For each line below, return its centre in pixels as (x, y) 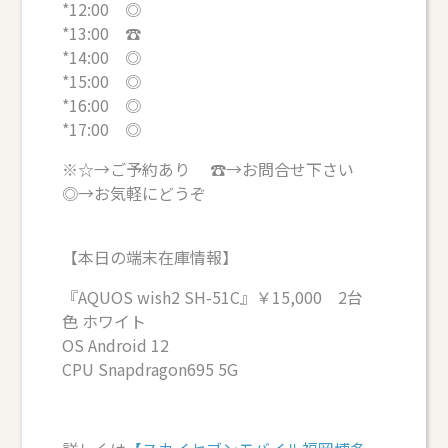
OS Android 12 (116, 344)
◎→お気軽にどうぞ (134, 192)
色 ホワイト (104, 320)
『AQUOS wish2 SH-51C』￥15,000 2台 (213, 296)
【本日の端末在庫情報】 (150, 256)
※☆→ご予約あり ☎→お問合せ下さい (218, 168)
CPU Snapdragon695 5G (150, 368)
